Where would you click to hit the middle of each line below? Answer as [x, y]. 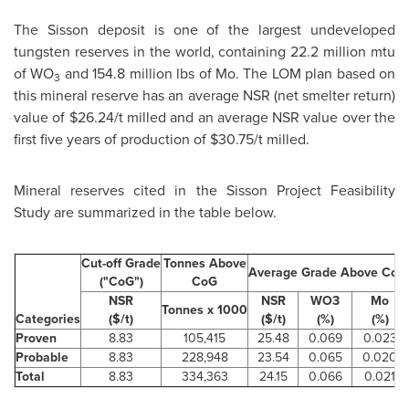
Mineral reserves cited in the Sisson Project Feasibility [204, 190]
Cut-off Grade [121, 263]
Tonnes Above [204, 263]
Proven [36, 338]
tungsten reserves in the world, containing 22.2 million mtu [204, 52]
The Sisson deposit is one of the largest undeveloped [204, 30]
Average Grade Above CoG [328, 273]
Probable [42, 357]
